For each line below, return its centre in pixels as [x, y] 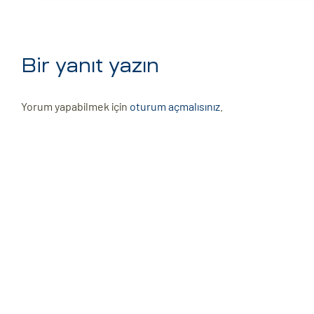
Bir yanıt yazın [90, 66]
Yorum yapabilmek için [75, 107]
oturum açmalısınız [175, 107]
